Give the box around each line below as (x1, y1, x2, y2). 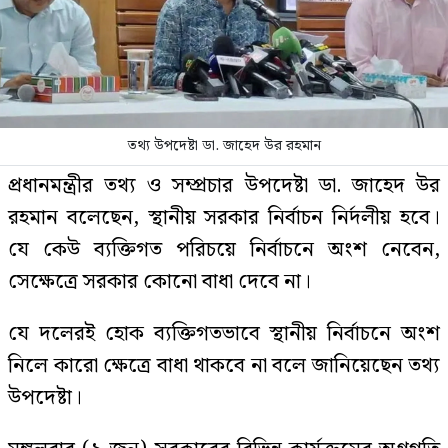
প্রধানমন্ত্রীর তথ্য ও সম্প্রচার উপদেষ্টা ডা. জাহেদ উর (8, 169, 440, 203)
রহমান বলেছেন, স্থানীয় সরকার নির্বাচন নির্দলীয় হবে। (8, 201, 440, 235)
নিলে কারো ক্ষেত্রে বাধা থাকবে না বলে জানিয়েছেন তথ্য (8, 349, 440, 383)
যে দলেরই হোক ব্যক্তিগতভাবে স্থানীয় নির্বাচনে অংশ (8, 317, 440, 351)
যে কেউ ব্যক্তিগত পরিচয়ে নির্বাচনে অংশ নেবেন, (8, 233, 440, 267)
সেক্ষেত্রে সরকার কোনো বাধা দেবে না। (8, 265, 311, 299)
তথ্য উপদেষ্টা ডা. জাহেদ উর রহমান (127, 134, 321, 158)
